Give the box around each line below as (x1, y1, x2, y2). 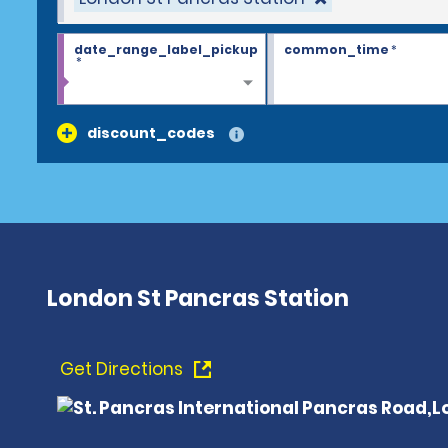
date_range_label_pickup (74, 41, 258, 58)
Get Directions (60, 357, 187, 381)
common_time (283, 41, 389, 58)
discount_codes (87, 123, 215, 143)
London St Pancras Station (47, 283, 349, 314)
